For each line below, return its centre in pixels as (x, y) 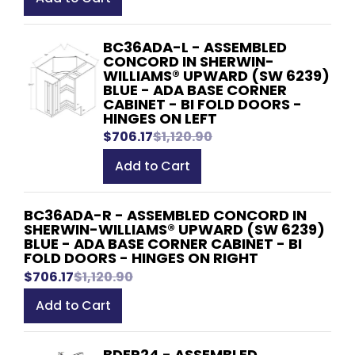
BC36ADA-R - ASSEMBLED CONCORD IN (165, 215)
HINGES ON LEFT (160, 118)
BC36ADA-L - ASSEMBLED (195, 47)
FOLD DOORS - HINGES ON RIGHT (141, 258)
